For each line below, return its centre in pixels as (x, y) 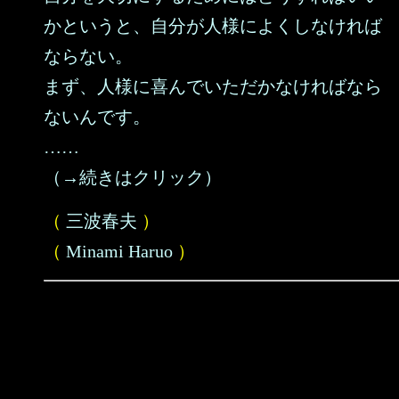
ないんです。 (97, 117)
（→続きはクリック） (133, 177)
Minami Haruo (119, 251)
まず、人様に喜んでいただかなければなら (213, 86)
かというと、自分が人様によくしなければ (213, 26)
